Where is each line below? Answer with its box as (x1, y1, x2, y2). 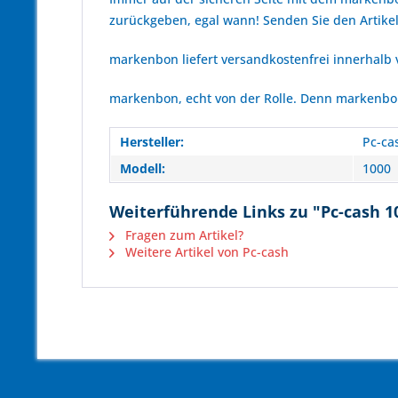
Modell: (120, 160, 165, 177)
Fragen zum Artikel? (122, 227, 243, 243)
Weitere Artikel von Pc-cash (122, 243, 289, 260)
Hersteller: (120, 133, 184, 150)
